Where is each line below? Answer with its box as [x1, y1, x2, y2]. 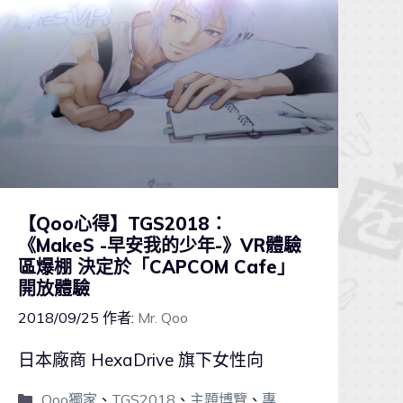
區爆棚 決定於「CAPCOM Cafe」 [17, 255, 295, 278]
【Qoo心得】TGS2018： [17, 211, 228, 235]
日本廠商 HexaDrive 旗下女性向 [17, 348, 264, 371]
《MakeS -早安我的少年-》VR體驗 [17, 233, 301, 256]
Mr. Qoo [137, 308, 188, 327]
